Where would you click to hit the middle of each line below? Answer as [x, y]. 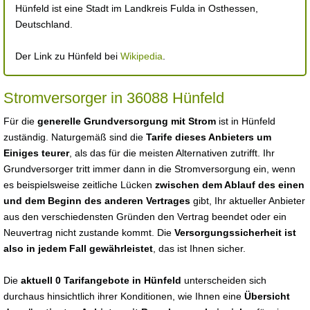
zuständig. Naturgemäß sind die [75, 137]
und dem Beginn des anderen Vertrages [97, 201]
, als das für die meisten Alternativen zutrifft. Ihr [172, 153]
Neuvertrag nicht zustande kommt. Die [89, 232]
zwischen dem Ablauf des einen [230, 185]
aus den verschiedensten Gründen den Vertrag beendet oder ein [145, 217]
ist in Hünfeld [246, 121]
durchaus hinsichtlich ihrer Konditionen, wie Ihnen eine [124, 296]
